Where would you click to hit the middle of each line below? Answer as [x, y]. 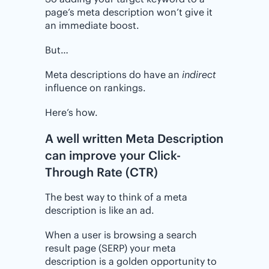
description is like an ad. [100, 210]
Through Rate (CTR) [101, 172]
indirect [199, 74]
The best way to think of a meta [116, 197]
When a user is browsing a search [121, 235]
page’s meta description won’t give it [129, 12]
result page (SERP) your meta [110, 248]
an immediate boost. [92, 25]
